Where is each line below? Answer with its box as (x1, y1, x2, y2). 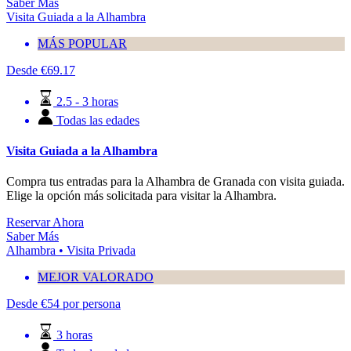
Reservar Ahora (6, 215, 84, 230)
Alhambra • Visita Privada (6, 244, 136, 258)
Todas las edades (56, 113, 139, 127)
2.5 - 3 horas (56, 94, 118, 108)
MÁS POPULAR (38, 36, 127, 50)
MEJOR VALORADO (38, 270, 154, 284)
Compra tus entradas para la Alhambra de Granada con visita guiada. (6, 175, 345, 189)
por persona (63, 297, 121, 311)
